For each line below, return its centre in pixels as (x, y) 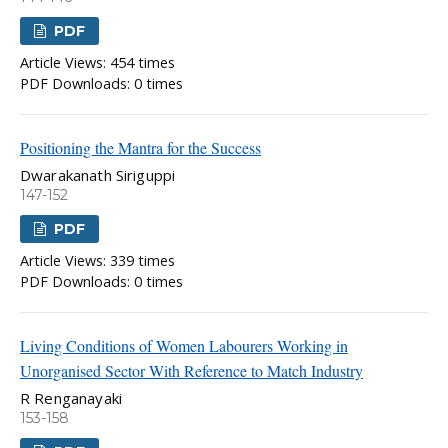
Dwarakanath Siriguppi (98, 174)
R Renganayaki (71, 398)
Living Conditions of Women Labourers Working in (184, 346)
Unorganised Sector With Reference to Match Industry (191, 371)
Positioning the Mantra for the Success (140, 147)
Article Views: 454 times (97, 62)
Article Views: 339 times (97, 261)
